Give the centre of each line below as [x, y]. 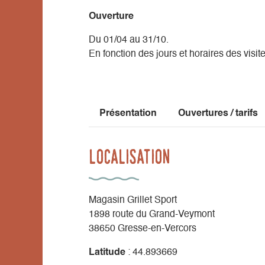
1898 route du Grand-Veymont [152, 215]
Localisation [129, 157]
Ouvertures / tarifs [218, 114]
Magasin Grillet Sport [133, 201]
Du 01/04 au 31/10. [129, 41]
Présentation [128, 114]
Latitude [107, 253]
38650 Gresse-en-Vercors [143, 229]
